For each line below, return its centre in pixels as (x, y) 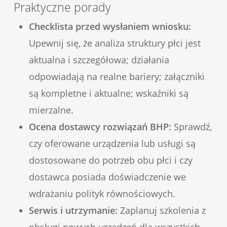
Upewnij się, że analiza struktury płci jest (115, 43)
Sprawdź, (191, 127)
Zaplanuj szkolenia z (161, 211)
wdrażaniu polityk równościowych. (102, 194)
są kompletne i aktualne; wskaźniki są (108, 93)
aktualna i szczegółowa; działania (99, 60)
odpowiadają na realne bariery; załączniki (117, 77)
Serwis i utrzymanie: (73, 211)
